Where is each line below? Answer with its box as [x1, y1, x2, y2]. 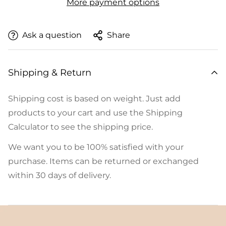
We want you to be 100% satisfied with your [8, 142, 184, 152]
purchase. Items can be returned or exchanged [8, 156, 199, 166]
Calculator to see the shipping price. [8, 122, 153, 132]
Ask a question [22, 30, 82, 40]
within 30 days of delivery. [8, 171, 111, 180]
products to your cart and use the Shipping [8, 108, 183, 118]
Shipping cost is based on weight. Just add [8, 94, 181, 103]
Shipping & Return [8, 67, 91, 78]
